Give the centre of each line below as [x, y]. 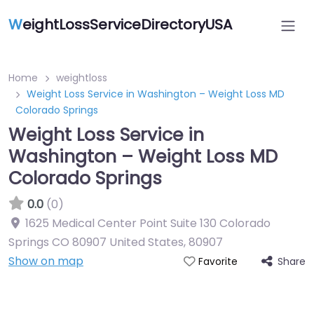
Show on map [46, 261]
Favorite [218, 262]
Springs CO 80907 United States [96, 242]
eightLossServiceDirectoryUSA [127, 25]
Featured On [157, 302]
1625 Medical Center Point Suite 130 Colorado [148, 223]
